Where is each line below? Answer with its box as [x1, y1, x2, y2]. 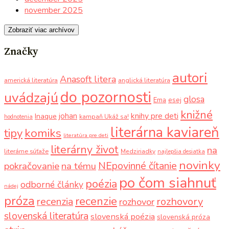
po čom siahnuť [119, 173, 216, 193]
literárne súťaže [4, 147, 49, 156]
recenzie [75, 194, 117, 210]
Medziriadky [121, 147, 155, 156]
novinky [179, 157, 220, 174]
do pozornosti [60, 87, 151, 108]
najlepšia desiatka [157, 148, 205, 156]
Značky [4, 45, 38, 59]
